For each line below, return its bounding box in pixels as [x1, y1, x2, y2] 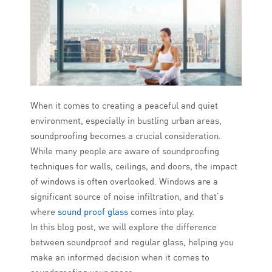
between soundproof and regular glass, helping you [30, 236, 234, 248]
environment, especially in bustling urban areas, [30, 115, 222, 127]
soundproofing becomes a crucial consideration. [30, 130, 221, 142]
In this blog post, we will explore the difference [30, 221, 217, 233]
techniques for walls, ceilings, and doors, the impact [30, 160, 237, 172]
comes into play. [131, 206, 194, 218]
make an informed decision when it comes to [30, 251, 209, 263]
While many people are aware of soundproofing [30, 145, 219, 157]
